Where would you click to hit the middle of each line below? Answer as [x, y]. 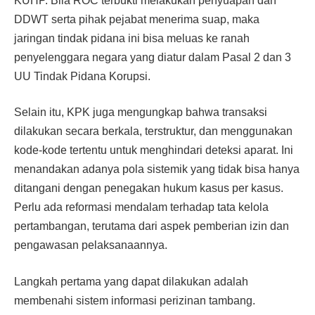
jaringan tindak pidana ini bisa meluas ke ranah [132, 38]
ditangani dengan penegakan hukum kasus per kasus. [149, 188]
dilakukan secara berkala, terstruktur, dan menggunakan [153, 131]
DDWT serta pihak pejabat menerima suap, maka [137, 19]
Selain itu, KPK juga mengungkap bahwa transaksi [141, 112]
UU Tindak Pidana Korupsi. [82, 76]
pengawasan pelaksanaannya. [91, 245]
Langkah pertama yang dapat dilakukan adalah [131, 282]
